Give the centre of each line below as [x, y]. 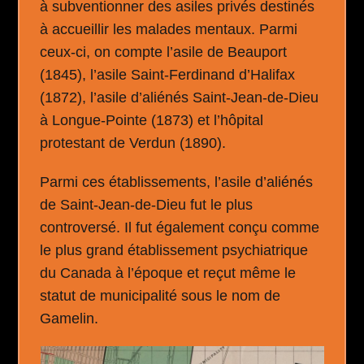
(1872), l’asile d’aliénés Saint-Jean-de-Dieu [180, 97]
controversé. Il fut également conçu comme [180, 227]
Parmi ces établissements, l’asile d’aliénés [177, 182]
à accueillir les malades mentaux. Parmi [169, 29]
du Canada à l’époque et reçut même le [168, 273]
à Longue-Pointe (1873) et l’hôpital [152, 120]
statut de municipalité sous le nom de [160, 296]
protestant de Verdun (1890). [133, 143]
